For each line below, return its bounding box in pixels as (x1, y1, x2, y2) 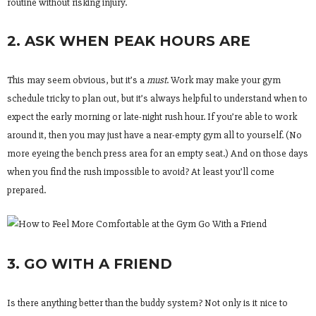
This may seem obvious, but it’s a (7, 73, 147, 86)
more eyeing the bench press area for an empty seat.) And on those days (7, 147, 308, 159)
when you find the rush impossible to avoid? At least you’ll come (7, 165, 274, 178)
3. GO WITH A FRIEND (7, 255, 172, 272)
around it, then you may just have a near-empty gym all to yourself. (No (7, 128, 302, 141)
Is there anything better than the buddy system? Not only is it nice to (7, 296, 288, 309)
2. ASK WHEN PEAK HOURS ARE (7, 32, 250, 49)
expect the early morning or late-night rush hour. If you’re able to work (7, 110, 297, 123)
